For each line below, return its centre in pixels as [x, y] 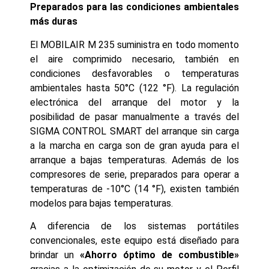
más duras [54, 22]
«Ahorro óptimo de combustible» [159, 255]
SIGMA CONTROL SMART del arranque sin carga [134, 131]
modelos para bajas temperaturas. [101, 203]
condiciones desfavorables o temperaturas [134, 73]
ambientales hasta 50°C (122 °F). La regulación [134, 88]
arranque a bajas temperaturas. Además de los [134, 160]
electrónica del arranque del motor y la [134, 102]
